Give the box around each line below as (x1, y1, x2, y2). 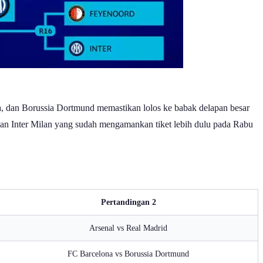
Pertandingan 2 (100, 197, 156, 207)
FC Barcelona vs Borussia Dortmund (68, 248, 189, 258)
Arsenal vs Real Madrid (89, 222, 167, 232)
